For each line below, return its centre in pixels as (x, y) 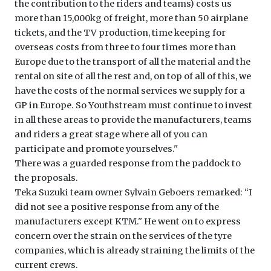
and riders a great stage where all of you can (111, 135)
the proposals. (46, 178)
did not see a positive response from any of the (117, 207)
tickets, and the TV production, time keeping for (120, 33)
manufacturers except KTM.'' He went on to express (128, 222)
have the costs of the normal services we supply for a (130, 91)
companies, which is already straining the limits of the (135, 251)
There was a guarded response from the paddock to (128, 164)
